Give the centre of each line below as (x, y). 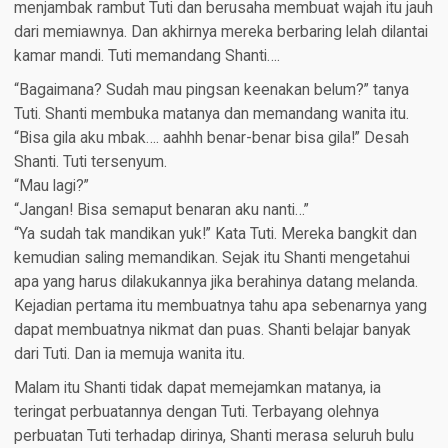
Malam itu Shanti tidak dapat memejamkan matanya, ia (197, 388)
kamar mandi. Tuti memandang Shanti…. (146, 56)
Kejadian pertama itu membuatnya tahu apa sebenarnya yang (220, 306)
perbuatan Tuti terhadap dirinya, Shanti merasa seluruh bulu (213, 436)
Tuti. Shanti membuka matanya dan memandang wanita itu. (211, 114)
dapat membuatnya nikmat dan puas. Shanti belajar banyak (212, 330)
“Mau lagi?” (51, 186)
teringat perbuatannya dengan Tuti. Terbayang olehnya (196, 412)
